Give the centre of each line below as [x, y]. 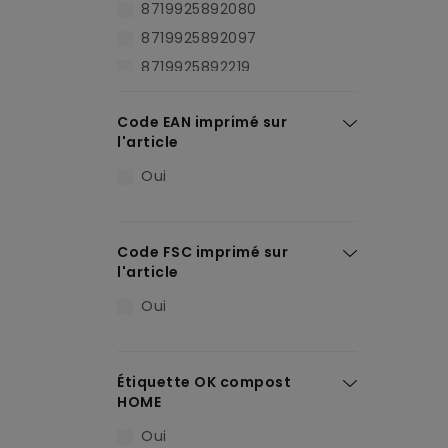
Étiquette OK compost [204, 382]
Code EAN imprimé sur [202, 122]
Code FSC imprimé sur [202, 252]
